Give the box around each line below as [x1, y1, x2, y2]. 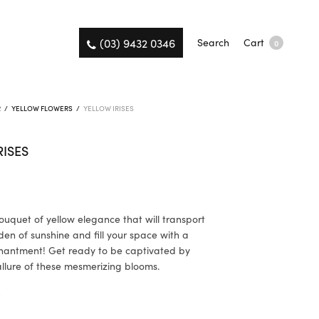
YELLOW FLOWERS [11, 103, 73, 113]
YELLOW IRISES [82, 103, 135, 113]
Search [197, 35, 229, 50]
